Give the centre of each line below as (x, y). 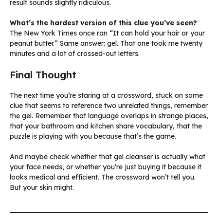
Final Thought (43, 75)
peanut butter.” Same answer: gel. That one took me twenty (106, 44)
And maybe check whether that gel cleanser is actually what (108, 157)
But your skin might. (42, 188)
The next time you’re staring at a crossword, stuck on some (106, 96)
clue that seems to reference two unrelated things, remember (109, 106)
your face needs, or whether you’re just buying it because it (106, 167)
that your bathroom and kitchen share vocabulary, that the (106, 126)
